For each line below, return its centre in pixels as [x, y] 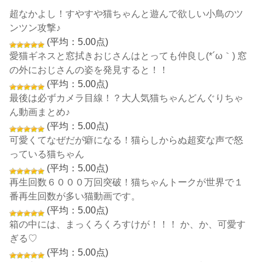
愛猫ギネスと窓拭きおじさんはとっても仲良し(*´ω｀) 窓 [128, 55]
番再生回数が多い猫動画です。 [75, 196]
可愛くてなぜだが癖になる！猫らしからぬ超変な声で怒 [127, 139]
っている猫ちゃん [47, 154]
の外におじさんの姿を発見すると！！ [89, 69]
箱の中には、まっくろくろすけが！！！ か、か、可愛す [128, 224]
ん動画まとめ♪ [40, 111]
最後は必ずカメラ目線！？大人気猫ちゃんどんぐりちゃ [127, 97]
